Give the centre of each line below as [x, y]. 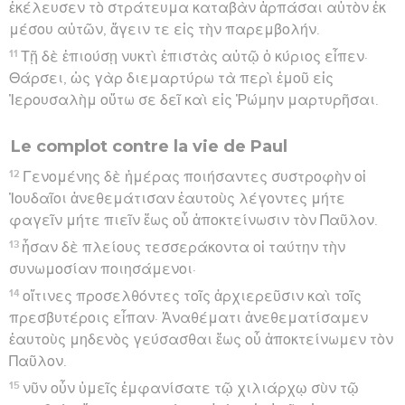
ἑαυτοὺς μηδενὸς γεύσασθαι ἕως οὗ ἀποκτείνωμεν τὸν [201, 339]
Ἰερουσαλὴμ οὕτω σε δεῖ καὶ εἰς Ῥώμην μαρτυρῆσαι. [194, 100]
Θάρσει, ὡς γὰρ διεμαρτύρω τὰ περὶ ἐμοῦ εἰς [171, 78]
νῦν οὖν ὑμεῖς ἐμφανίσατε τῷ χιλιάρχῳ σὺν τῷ [191, 388]
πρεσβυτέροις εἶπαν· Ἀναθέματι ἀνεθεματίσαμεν [188, 318]
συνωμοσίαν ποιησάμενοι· [103, 269]
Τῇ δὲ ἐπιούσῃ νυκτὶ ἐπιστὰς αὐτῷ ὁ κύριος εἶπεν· [195, 57]
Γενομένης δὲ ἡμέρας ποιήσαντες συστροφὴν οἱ [195, 177]
